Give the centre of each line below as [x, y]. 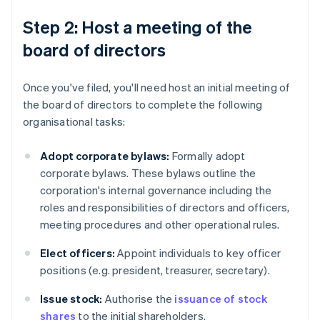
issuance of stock [221, 299]
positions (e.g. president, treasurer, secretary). [155, 270]
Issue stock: [71, 299]
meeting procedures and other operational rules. [160, 225]
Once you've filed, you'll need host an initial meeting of [157, 87]
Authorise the [139, 299]
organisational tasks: [74, 122]
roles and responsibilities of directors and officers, [165, 207]
